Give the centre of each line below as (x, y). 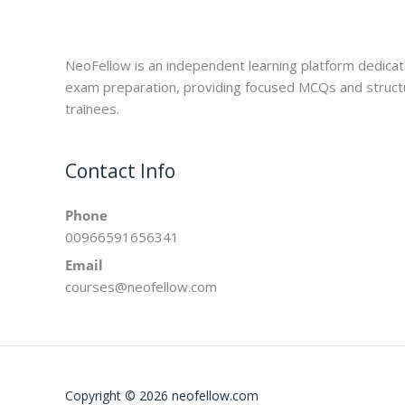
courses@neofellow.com (141, 287)
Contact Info (120, 170)
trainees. (92, 108)
